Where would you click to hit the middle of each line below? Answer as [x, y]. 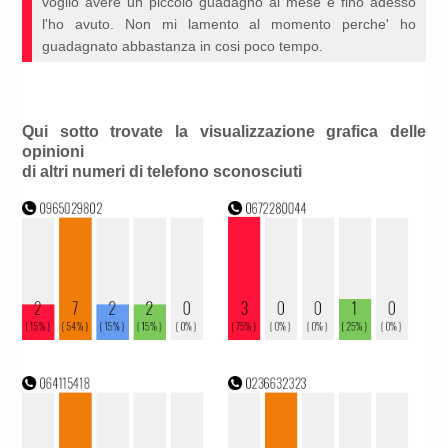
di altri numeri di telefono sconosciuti [162, 172]
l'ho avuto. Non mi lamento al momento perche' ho [229, 24]
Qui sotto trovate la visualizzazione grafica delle [224, 132]
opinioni [53, 152]
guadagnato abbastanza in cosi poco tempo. [183, 46]
